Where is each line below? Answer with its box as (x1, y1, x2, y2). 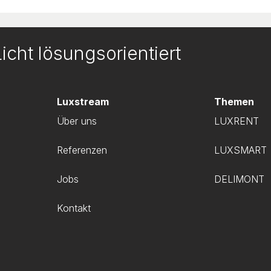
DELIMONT (214, 173, 264, 185)
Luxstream (57, 96, 109, 108)
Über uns (57, 115, 97, 127)
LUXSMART (214, 144, 267, 156)
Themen (214, 96, 254, 108)
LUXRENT (214, 115, 259, 127)
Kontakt (57, 202, 91, 214)
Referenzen (57, 144, 108, 156)
